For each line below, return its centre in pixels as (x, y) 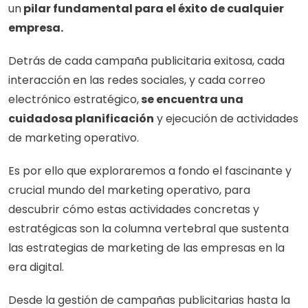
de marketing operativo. (75, 138)
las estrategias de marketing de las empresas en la (146, 248)
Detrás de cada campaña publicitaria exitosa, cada (146, 61)
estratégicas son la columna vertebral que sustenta (148, 229)
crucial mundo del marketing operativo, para (129, 190)
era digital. (37, 267)
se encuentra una (191, 99)
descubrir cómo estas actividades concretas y (134, 209)
